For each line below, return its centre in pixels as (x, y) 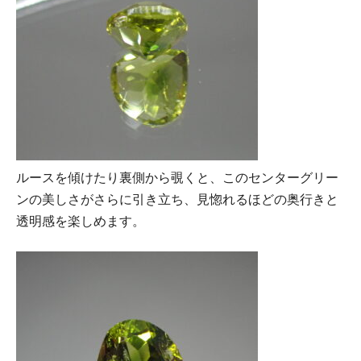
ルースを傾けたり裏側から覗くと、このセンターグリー (177, 177)
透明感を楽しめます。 (81, 221)
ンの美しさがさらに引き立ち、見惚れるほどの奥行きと (177, 199)
